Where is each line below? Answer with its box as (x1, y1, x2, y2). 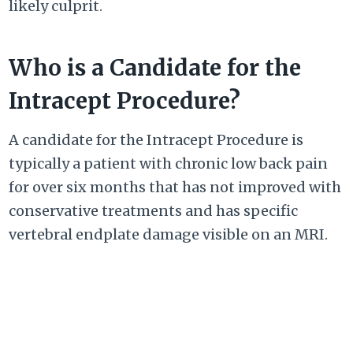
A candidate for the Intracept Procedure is (9, 131, 304, 150)
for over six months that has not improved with (9, 178, 342, 197)
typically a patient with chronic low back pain (9, 154, 329, 173)
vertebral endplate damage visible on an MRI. (9, 225, 329, 244)
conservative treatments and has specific (9, 202, 299, 221)
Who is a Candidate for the (9, 54, 302, 83)
